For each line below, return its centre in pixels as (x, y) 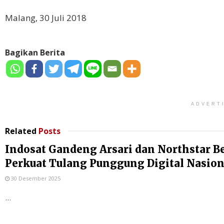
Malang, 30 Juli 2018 (46, 17)
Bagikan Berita (35, 52)
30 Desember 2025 (35, 178)
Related (21, 131)
